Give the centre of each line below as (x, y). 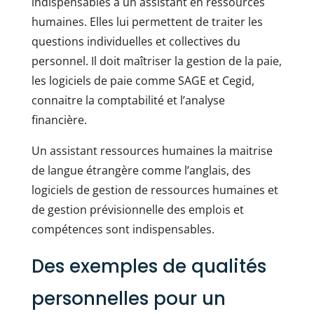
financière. (59, 120)
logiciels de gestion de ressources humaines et (155, 190)
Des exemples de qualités (149, 266)
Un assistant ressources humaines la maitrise (152, 151)
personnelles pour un (128, 299)
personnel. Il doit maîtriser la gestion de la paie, (156, 61)
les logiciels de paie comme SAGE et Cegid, (143, 81)
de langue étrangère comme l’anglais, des (141, 170)
